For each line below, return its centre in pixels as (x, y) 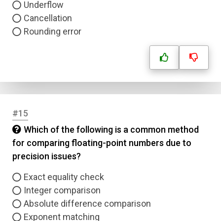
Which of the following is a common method (111, 129)
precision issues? (47, 156)
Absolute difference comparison (87, 203)
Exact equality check (64, 177)
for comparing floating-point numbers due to (102, 143)
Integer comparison (62, 190)
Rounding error (53, 31)
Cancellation (48, 18)
